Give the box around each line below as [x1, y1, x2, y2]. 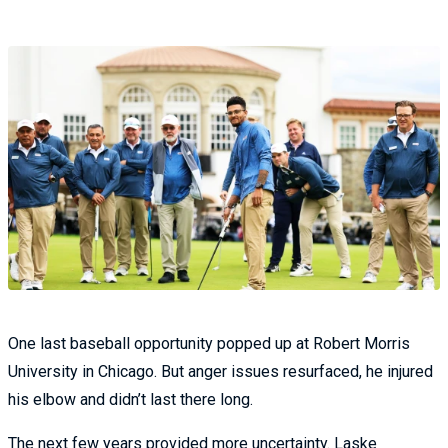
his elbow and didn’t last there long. [8, 389, 253, 409]
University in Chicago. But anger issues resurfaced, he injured [8, 361, 433, 381]
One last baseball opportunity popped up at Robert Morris [8, 333, 410, 353]
